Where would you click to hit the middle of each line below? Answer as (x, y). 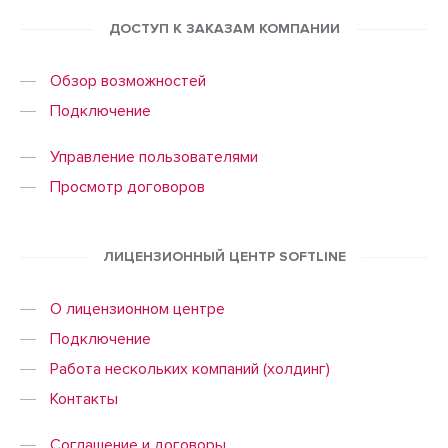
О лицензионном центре (137, 309)
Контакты (84, 399)
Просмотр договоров (127, 187)
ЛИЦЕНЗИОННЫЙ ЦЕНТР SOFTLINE (224, 257)
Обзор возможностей (128, 81)
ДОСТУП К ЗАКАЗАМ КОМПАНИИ (224, 29)
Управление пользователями (154, 157)
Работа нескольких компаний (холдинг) (190, 369)
